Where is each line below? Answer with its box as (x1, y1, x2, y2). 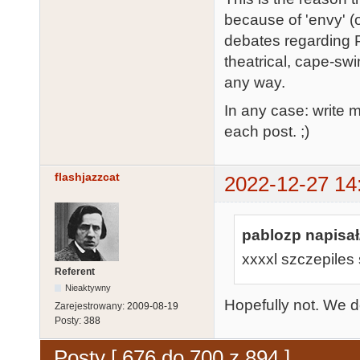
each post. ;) (224, 122, 309, 140)
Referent (55, 266, 95, 278)
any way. (224, 74, 285, 92)
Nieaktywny (65, 283, 112, 293)
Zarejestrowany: (55, 301, 127, 313)
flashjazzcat (55, 170, 120, 183)
